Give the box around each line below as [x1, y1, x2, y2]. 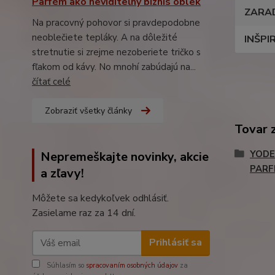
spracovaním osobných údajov [86, 260, 178, 270]
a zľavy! [41, 165, 84, 182]
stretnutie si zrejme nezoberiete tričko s [32, 45, 201, 58]
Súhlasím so [45, 260, 86, 270]
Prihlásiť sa [149, 236, 202, 250]
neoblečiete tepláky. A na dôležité [32, 31, 177, 44]
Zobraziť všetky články [45, 104, 132, 117]
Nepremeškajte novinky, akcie [41, 148, 209, 165]
